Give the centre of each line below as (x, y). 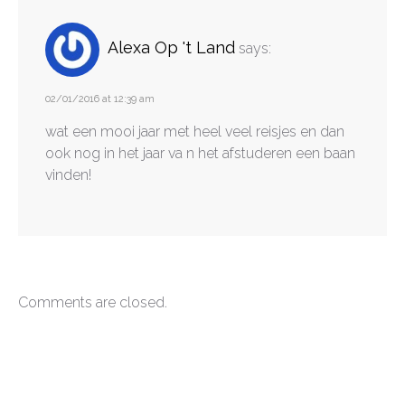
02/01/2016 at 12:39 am (100, 99)
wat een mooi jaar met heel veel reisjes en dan (195, 131)
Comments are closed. (93, 302)
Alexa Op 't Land (171, 48)
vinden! (68, 174)
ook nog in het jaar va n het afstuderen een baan (200, 153)
